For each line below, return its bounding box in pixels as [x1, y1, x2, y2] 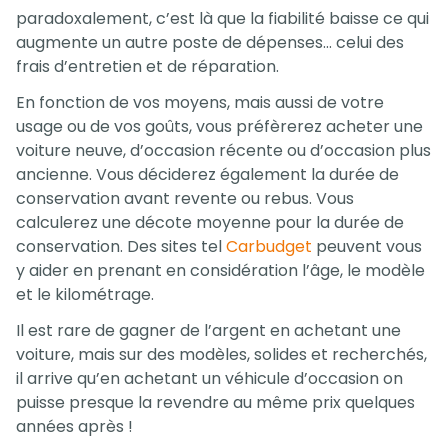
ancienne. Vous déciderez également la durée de [16, 163, 399, 187]
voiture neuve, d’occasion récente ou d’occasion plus [16, 139, 431, 163]
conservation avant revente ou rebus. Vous [16, 187, 354, 211]
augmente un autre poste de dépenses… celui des [16, 31, 404, 55]
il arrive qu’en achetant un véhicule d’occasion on [16, 367, 403, 391]
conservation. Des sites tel [16, 235, 226, 259]
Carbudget [226, 235, 312, 259]
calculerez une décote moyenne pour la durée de [16, 211, 404, 235]
